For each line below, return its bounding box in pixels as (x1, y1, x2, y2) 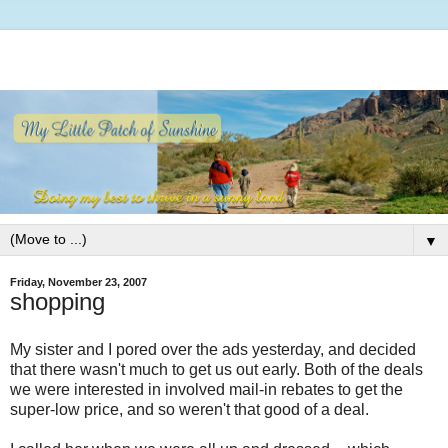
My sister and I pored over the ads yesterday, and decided (10, 341, 416, 359)
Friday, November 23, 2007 (10, 276, 147, 289)
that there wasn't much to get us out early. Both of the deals (10, 361, 423, 379)
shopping (10, 288, 105, 316)
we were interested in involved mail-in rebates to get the (10, 381, 403, 399)
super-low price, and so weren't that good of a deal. (10, 401, 369, 419)
